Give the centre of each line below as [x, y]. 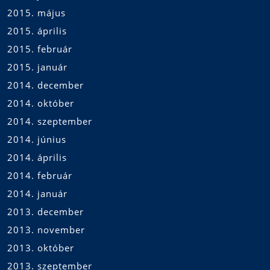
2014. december [46, 85]
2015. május [36, 12]
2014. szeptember [50, 121]
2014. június [37, 139]
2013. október [41, 247]
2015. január [37, 67]
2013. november [46, 229]
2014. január [37, 193]
